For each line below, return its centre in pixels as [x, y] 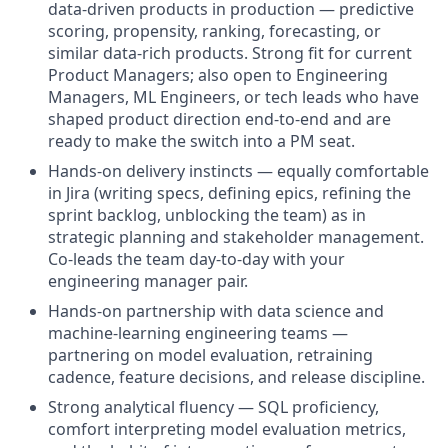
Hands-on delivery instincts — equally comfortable [238, 171]
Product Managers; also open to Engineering [218, 75]
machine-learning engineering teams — [198, 333]
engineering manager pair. [148, 281]
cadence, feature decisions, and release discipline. [236, 377]
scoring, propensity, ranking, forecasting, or [214, 31]
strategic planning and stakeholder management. [236, 237]
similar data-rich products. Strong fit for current [230, 53]
